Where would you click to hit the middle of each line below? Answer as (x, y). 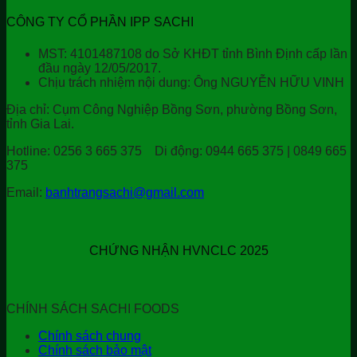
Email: (24, 192)
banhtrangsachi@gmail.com (125, 192)
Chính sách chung (90, 336)
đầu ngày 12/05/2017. (100, 68)
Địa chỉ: (28, 109)
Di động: (178, 151)
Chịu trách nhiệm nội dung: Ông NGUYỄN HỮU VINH (191, 82)
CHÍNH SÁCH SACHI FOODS (93, 309)
